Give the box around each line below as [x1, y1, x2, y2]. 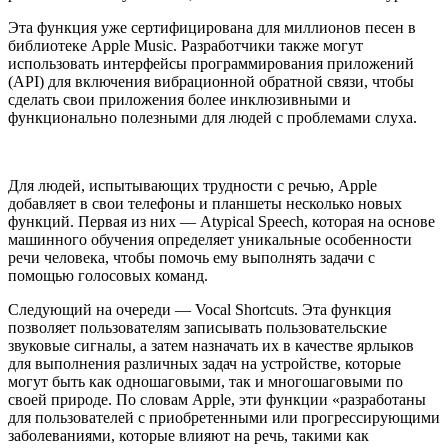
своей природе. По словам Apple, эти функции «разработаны [8, 390, 426, 408]
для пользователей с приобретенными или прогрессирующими [8, 408, 440, 426]
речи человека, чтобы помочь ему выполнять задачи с [8, 248, 375, 266]
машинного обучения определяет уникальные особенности [8, 230, 412, 248]
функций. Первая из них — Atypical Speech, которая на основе [8, 212, 435, 230]
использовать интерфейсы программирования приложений [8, 54, 414, 72]
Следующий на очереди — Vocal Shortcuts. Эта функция [8, 300, 391, 318]
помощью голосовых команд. [8, 266, 208, 284]
